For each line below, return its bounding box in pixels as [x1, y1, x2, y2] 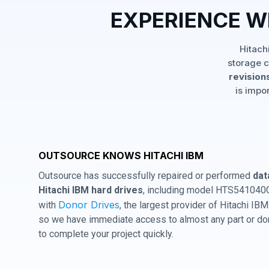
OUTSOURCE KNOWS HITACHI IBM [38, 150, 204, 162]
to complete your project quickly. [38, 228, 174, 240]
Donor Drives [58, 199, 119, 211]
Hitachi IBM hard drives [38, 184, 143, 196]
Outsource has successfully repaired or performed [38, 170, 253, 181]
